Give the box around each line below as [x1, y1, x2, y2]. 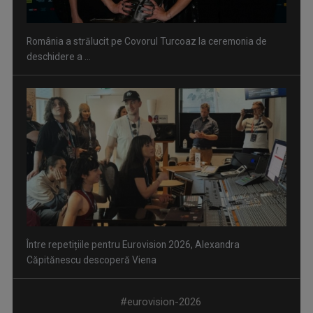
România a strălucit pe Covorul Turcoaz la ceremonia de [27, 36, 267, 48]
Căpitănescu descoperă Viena [27, 254, 156, 266]
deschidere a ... [27, 51, 91, 63]
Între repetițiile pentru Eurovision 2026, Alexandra [27, 239, 240, 251]
